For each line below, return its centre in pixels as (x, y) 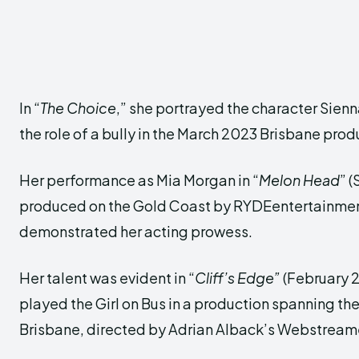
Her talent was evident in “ (107, 277)
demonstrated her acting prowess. (136, 231)
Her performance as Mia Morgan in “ (139, 179)
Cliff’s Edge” (238, 277)
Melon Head (299, 179)
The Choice (78, 107)
